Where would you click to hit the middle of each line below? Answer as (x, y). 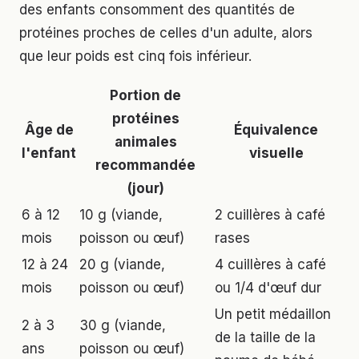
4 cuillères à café (270, 265)
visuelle (276, 153)
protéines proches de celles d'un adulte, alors (166, 33)
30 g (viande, (123, 326)
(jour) (145, 189)
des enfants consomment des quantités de (157, 10)
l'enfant (49, 153)
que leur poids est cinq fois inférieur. (135, 56)
